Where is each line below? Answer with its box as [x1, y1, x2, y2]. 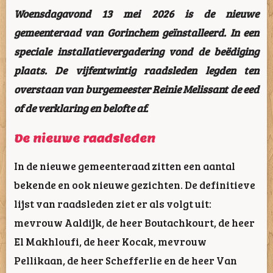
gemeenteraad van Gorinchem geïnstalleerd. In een [14, 24, 259, 40]
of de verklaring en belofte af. [14, 100, 148, 115]
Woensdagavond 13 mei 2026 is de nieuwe [14, 5, 259, 21]
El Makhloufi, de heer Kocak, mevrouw [14, 233, 207, 249]
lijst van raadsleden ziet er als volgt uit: [14, 196, 211, 211]
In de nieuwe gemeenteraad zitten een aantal [14, 158, 235, 173]
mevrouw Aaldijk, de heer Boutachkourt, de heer [14, 214, 255, 230]
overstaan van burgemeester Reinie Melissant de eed [14, 81, 259, 96]
